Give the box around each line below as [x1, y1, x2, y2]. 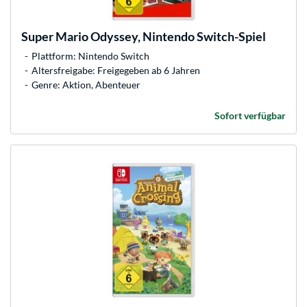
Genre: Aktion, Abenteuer [32, 78, 140, 90]
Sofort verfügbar [214, 109, 286, 121]
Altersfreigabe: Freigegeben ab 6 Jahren [32, 64, 200, 76]
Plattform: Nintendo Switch [32, 49, 149, 62]
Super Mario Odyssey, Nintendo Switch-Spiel [21, 28, 266, 44]
